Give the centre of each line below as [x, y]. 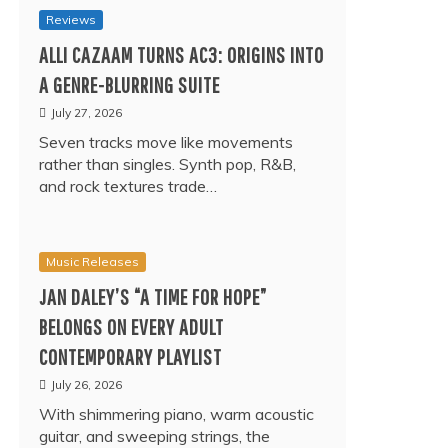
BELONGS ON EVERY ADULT [131, 326]
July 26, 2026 [86, 384]
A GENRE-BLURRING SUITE [129, 84]
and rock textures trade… [128, 186]
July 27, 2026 [86, 112]
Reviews [71, 19]
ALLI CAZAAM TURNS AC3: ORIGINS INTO [181, 54]
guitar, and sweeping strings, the [154, 436]
